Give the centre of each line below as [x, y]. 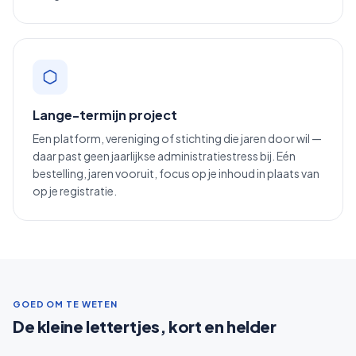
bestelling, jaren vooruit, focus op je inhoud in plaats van [176, 173]
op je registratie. [75, 190]
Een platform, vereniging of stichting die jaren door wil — [177, 138]
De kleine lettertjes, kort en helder [145, 326]
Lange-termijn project [105, 114]
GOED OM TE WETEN [66, 304]
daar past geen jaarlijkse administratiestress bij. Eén [164, 155]
